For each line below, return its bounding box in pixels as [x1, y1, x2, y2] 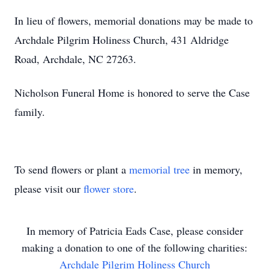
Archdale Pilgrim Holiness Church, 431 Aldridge [14, 32, 229, 47]
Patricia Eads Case [89, 223, 171, 238]
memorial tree [129, 162, 190, 177]
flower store [83, 181, 134, 196]
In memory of [26, 223, 89, 238]
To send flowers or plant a [14, 162, 129, 177]
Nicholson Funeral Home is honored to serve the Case [14, 85, 250, 100]
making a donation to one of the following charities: [22, 240, 247, 255]
